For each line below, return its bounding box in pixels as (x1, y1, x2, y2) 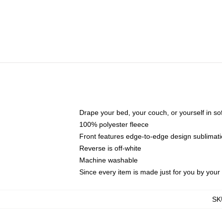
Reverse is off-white (79, 144, 141, 152)
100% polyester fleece (79, 120, 149, 128)
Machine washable (79, 156, 138, 164)
